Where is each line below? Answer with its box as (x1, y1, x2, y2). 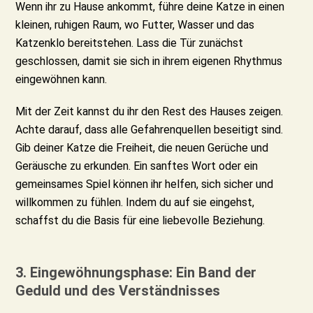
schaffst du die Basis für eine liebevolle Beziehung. (15, 213, 265, 227)
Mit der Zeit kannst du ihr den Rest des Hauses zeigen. (15, 104, 284, 118)
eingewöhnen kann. (15, 72, 108, 86)
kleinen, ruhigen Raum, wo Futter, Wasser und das (15, 17, 255, 31)
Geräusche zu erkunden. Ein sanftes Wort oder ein (15, 159, 259, 173)
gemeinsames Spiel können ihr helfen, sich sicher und (15, 177, 274, 191)
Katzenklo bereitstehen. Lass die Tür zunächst (15, 36, 244, 50)
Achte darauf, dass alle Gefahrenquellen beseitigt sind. (15, 122, 284, 136)
